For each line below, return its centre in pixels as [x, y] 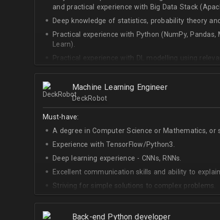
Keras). [64, 68]
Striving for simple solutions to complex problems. [134, 186]
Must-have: [61, 117]
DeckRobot [90, 98]
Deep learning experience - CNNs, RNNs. [117, 158]
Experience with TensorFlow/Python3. [114, 144]
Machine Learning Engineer [120, 87]
